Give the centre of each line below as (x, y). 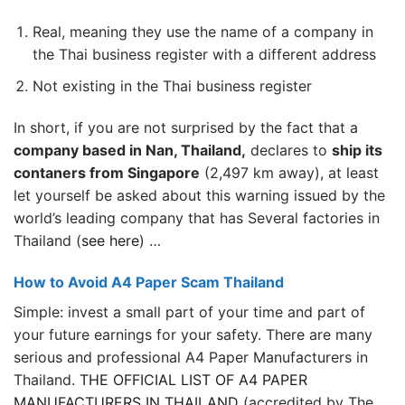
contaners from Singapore (107, 172)
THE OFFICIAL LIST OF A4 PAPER (193, 379)
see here (110, 240)
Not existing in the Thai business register (172, 86)
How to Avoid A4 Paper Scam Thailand (149, 282)
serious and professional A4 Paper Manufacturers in (191, 357)
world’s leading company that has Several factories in (197, 217)
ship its (357, 150)
